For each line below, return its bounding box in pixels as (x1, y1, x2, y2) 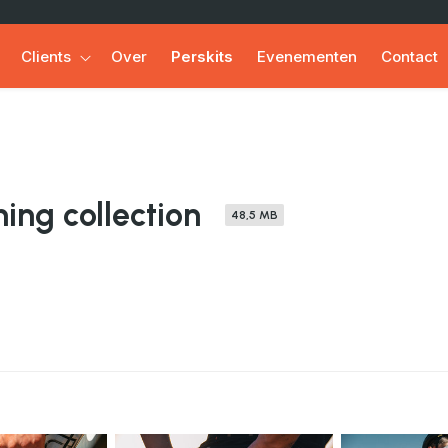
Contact (380, 46, 438, 66)
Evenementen (256, 46, 357, 66)
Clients (20, 46, 71, 66)
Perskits (170, 46, 233, 66)
